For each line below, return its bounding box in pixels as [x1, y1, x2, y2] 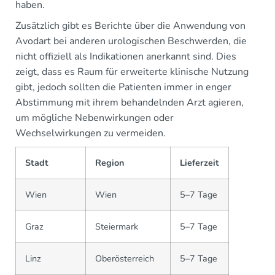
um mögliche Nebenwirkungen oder [15, 111, 174, 125]
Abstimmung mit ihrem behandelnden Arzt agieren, [15, 96, 244, 110]
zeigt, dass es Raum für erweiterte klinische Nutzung [15, 65, 249, 79]
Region [95, 157, 124, 169]
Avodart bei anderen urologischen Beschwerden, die [15, 34, 247, 48]
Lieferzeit [180, 157, 219, 169]
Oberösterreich [95, 252, 154, 265]
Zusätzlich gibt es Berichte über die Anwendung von [15, 19, 246, 33]
